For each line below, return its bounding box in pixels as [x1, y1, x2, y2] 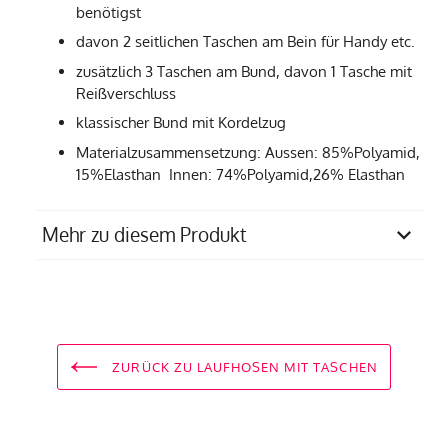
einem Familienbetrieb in [224, 278, 393, 298]
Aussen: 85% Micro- [224, 396, 360, 416]
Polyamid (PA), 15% [224, 418, 351, 438]
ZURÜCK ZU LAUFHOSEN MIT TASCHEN [108, 358, 378, 375]
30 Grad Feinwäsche [224, 348, 361, 368]
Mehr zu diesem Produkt [42, 222, 247, 246]
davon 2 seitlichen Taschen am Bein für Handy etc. [76, 32, 415, 52]
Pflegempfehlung [48, 348, 170, 368]
